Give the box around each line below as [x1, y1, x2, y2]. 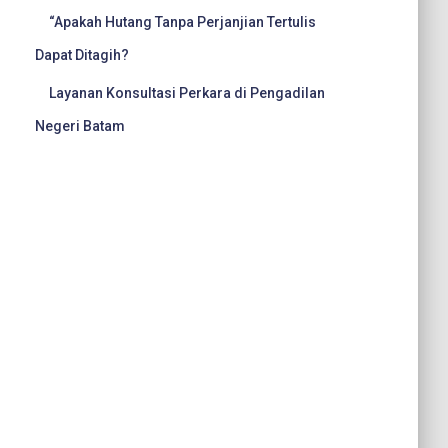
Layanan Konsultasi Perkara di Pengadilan [49, 85, 325, 101]
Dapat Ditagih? [35, 47, 129, 63]
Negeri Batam [35, 118, 125, 134]
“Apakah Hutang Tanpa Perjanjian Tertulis [49, 14, 316, 30]
